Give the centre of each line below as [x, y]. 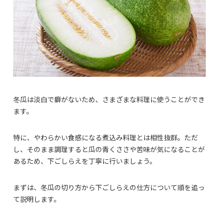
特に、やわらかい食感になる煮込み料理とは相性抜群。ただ [106, 138]
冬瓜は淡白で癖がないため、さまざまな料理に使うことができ [109, 99]
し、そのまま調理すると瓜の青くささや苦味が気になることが [109, 149]
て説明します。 [37, 199]
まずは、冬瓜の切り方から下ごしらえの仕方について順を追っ [109, 187]
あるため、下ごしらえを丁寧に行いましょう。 [85, 161]
